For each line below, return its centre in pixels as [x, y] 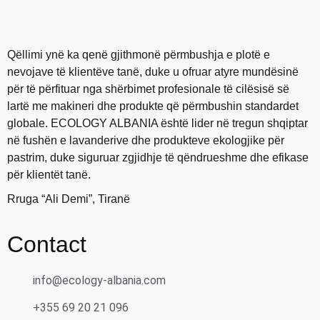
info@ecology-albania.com [100, 281]
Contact [47, 245]
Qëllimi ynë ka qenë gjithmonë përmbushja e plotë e [139, 54]
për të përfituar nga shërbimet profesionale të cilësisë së [148, 89]
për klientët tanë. [49, 174]
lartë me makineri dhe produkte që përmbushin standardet [153, 106]
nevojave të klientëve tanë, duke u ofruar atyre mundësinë [153, 71]
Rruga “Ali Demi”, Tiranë [69, 199]
